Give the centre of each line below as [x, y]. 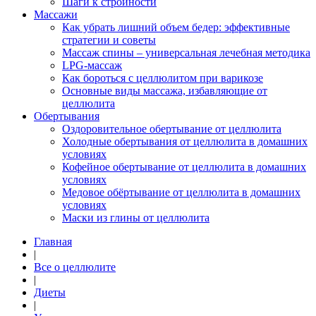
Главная [53, 242]
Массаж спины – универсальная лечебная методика [186, 53]
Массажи [56, 15]
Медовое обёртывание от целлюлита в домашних [181, 193]
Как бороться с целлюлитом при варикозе [163, 78]
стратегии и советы [109, 40]
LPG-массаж [92, 66]
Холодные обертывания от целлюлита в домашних [185, 142]
